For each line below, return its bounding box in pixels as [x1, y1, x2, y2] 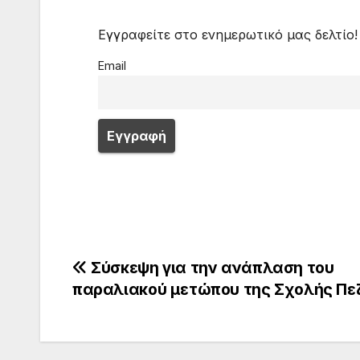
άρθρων [72, 291, 162, 323]
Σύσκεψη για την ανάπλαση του [87, 258, 334, 278]
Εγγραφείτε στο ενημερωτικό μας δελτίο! [98, 27, 358, 43]
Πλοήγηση [72, 258, 191, 290]
